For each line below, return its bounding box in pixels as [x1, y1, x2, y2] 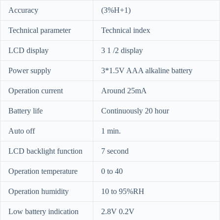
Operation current [8, 86, 63, 95]
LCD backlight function [8, 147, 82, 156]
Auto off [8, 127, 35, 136]
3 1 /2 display [101, 46, 143, 55]
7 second [101, 147, 129, 156]
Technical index [101, 26, 150, 35]
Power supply [8, 66, 51, 75]
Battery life [8, 107, 43, 115]
